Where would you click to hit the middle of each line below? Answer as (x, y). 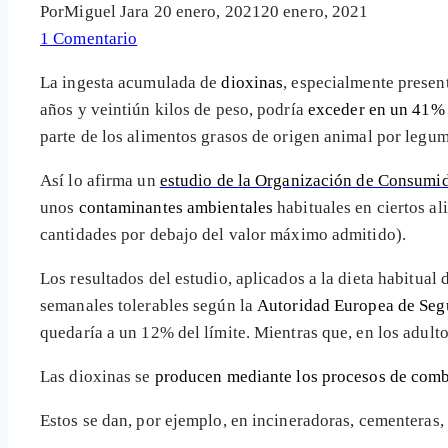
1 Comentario (89, 38)
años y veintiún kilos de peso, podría (174, 109)
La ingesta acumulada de (131, 82)
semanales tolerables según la (149, 305)
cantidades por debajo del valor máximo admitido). (223, 234)
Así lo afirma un (100, 180)
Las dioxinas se (97, 376)
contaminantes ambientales (176, 207)
